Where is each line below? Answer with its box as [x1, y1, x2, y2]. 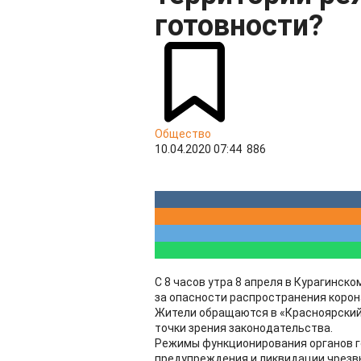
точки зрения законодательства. [155, 322, 333, 334]
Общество [155, 127, 211, 140]
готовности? [155, 9, 323, 43]
